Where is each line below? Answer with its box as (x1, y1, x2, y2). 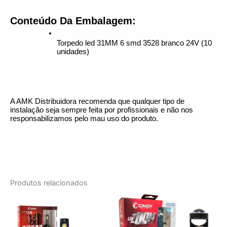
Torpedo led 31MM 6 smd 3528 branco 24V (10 (56, 39, 212, 47)
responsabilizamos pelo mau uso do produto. (10, 114, 158, 123)
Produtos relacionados (10, 178, 88, 187)
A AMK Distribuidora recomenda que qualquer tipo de (10, 97, 184, 105)
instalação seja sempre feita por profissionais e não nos (10, 105, 193, 114)
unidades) (56, 47, 89, 56)
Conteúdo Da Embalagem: (10, 15, 136, 26)
